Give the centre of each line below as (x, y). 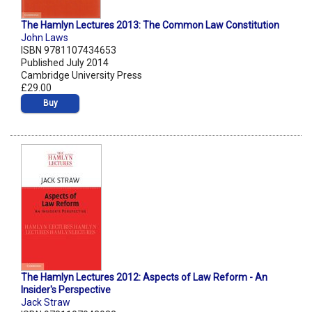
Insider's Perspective (66, 290)
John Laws (45, 38)
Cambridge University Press (81, 76)
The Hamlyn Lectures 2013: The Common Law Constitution (150, 25)
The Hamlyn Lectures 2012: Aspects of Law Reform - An (144, 278)
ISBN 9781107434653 (69, 50)
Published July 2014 (65, 63)
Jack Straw (46, 303)
